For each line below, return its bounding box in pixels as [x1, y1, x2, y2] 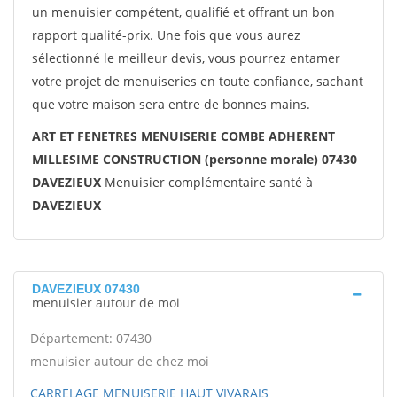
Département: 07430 [30, 330, 152, 346]
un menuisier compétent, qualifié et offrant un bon [32, 4, 335, 20]
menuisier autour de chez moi [30, 353, 209, 370]
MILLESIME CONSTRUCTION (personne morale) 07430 [32, 151, 357, 167]
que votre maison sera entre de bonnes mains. [32, 96, 310, 113]
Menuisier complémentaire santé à [101, 174, 313, 191]
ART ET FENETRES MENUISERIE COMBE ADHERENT [32, 128, 335, 144]
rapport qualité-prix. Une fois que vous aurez [32, 27, 300, 43]
